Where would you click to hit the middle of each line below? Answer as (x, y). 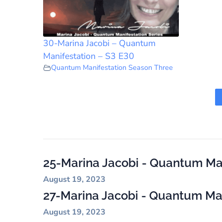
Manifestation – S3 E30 (89, 56)
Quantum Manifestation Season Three (112, 68)
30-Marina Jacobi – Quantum (99, 43)
